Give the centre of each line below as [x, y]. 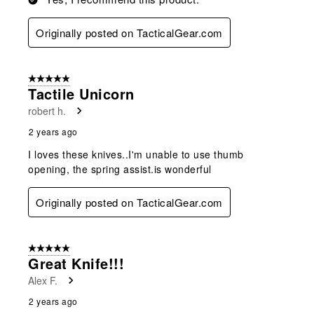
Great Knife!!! [76, 263]
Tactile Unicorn [81, 93]
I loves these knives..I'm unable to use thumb [136, 154]
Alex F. [43, 280]
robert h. [47, 110]
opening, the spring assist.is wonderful [120, 169]
